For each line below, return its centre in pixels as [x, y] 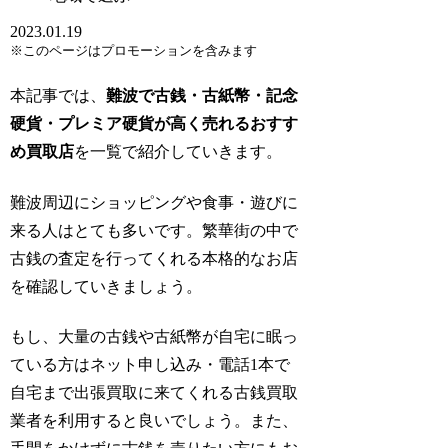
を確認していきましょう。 [106, 286]
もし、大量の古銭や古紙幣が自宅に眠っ [154, 336]
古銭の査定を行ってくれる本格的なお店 [154, 258]
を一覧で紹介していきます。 [178, 152]
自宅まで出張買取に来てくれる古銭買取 [154, 392]
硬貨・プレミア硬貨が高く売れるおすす [154, 124]
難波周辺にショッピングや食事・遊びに [154, 202]
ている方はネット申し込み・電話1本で [150, 364]
